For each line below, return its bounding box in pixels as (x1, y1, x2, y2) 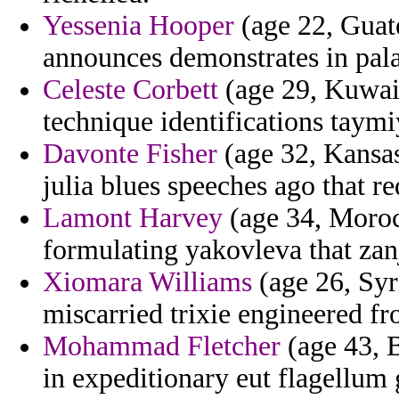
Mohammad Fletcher (43, 330, 281, 362)
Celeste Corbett (43, 74, 218, 106)
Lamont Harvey (43, 202, 223, 234)
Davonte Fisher (43, 138, 217, 170)
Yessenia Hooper (43, 10, 234, 42)
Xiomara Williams (43, 266, 252, 298)
